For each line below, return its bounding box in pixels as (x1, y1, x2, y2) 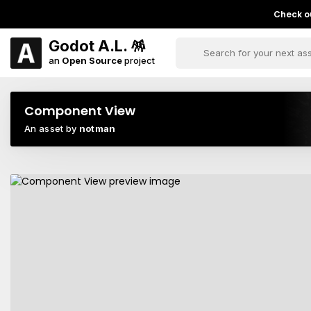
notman (78, 123, 116, 134)
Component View (24, 102, 135, 119)
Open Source (62, 54, 122, 66)
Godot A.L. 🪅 (49, 36, 146, 55)
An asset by (24, 123, 79, 134)
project (122, 54, 155, 66)
